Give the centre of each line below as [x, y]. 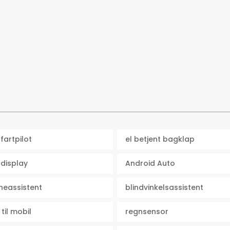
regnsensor [147, 212]
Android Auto [150, 164]
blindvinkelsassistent [164, 188]
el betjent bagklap [160, 139]
